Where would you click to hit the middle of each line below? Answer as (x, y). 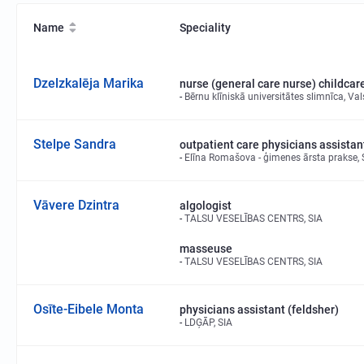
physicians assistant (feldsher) (259, 309)
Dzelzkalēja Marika (89, 83)
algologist (206, 205)
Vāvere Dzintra (76, 205)
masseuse (206, 248)
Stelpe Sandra (75, 144)
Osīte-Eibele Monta (89, 309)
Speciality (205, 27)
